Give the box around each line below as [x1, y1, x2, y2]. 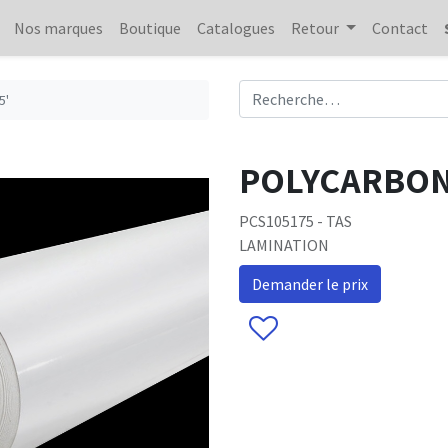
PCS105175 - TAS [239, 211, 352, 231]
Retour [291, 18, 340, 38]
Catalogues [197, 18, 276, 38]
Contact [372, 18, 428, 38]
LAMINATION [239, 235, 329, 255]
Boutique [119, 18, 182, 38]
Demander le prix [252, 274, 368, 294]
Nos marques [14, 18, 104, 38]
